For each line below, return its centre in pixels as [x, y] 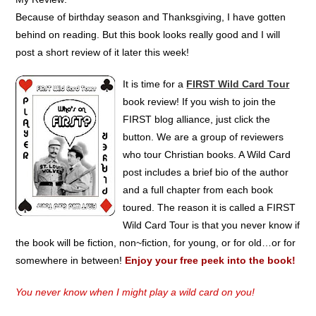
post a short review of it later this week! [103, 52]
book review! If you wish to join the [200, 101]
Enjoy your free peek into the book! [211, 260]
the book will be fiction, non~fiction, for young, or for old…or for [156, 242]
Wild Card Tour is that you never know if [212, 225]
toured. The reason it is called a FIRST [209, 207]
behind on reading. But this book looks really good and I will [148, 34]
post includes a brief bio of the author [206, 172]
